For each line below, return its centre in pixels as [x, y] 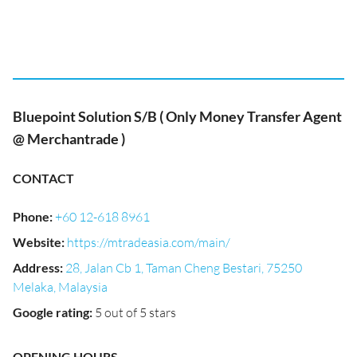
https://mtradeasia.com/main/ [149, 242]
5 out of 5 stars [135, 312]
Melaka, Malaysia [60, 287]
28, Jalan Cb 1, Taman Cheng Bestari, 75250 [184, 268]
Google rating [51, 312]
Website [37, 242]
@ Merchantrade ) [69, 139]
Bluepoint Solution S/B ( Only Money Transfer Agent [177, 116]
